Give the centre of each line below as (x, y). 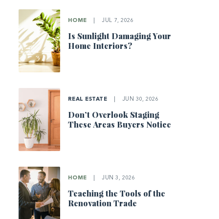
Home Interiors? (100, 46)
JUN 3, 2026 (117, 178)
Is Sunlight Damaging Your (119, 36)
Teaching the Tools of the (116, 193)
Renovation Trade (102, 203)
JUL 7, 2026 (117, 21)
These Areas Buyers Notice (119, 124)
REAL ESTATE (88, 99)
